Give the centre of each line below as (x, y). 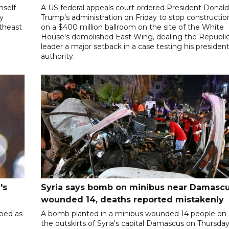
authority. (58, 56)
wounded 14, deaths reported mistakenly (133, 199)
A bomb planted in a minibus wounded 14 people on (134, 213)
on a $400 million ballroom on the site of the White (133, 27)
